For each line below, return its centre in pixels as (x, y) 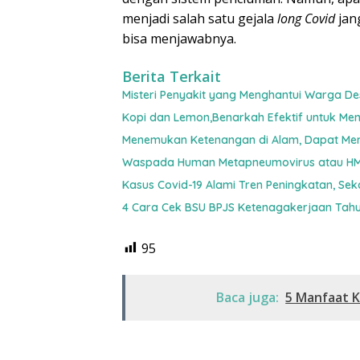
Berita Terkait (172, 76)
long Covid (308, 18)
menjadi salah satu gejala (200, 18)
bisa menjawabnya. (179, 38)
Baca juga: (248, 297)
